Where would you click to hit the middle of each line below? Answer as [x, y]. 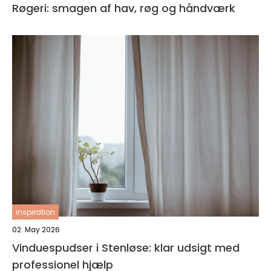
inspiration [35, 212]
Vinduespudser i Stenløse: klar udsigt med [126, 247]
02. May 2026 [36, 229]
